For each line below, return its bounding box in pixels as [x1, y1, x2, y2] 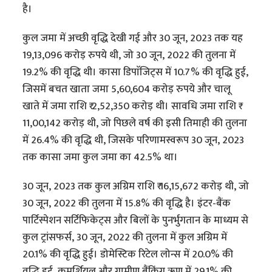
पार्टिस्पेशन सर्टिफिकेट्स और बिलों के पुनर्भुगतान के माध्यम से [22, 212, 249, 229]
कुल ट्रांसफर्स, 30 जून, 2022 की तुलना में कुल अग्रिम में [22, 229, 228, 246]
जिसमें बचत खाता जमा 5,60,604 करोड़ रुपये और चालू [22, 81, 231, 98]
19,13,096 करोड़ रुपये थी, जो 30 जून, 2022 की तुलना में [22, 47, 236, 64]
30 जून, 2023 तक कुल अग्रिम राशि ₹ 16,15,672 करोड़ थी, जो [22, 178, 250, 195]
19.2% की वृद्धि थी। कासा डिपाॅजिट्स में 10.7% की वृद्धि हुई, [22, 64, 249, 81]
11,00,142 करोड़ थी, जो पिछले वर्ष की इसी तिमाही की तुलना [22, 115, 248, 132]
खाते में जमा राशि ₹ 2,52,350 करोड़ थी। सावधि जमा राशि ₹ [22, 98, 239, 115]
